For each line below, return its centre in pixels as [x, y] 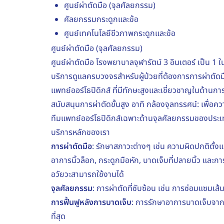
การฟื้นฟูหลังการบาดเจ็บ [91, 202]
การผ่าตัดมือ [71, 146]
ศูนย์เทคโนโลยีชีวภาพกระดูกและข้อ [120, 33]
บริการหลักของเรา [80, 132]
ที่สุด [58, 216]
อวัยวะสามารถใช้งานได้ [87, 174]
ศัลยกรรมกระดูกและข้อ [101, 19]
